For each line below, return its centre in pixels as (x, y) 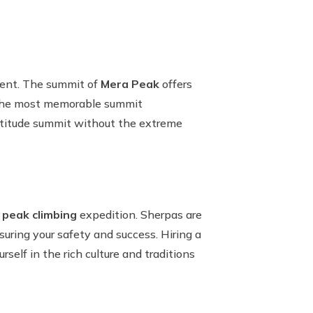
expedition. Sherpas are (139, 214)
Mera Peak (130, 84)
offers (176, 84)
